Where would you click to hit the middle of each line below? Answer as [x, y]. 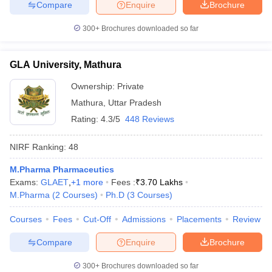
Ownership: [94, 86]
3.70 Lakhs [161, 182]
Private [131, 86]
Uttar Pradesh [135, 103]
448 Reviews [150, 119]
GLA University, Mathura [66, 65]
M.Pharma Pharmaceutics [62, 169]
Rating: [86, 119]
